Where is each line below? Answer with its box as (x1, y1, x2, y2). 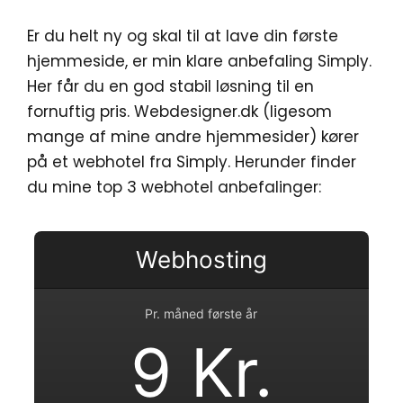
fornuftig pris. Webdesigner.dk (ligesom (27, 100, 332, 122)
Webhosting (135, 246, 267, 273)
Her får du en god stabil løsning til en (27, 75, 314, 97)
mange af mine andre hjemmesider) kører (27, 125, 359, 148)
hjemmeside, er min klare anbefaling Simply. (27, 49, 372, 72)
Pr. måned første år (145, 306, 258, 321)
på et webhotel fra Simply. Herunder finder (27, 150, 356, 173)
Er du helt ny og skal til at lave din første (27, 24, 338, 47)
